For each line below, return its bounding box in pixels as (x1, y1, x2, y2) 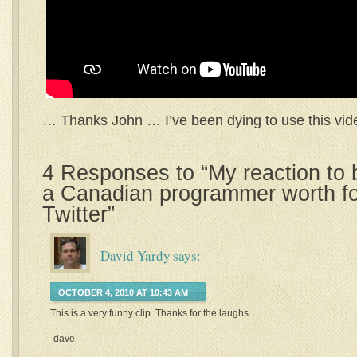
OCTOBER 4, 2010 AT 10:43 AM (58, 288, 188, 297)
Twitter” (42, 202, 115, 226)
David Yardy (100, 246, 171, 265)
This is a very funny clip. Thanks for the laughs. (50, 308, 251, 319)
